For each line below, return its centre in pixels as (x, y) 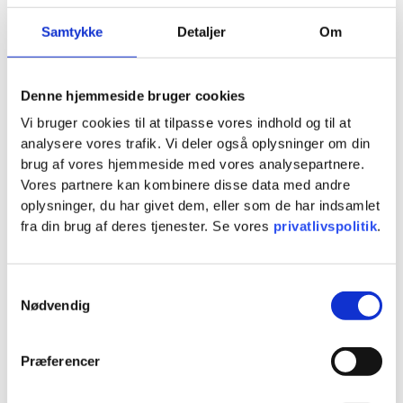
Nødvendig (55, 306)
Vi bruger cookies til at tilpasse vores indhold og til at (186, 123)
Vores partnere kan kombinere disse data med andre (185, 185)
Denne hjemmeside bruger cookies (133, 95)
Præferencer (60, 362)
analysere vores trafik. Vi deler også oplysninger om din (195, 144)
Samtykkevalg (49, 288)
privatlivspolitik (325, 227)
